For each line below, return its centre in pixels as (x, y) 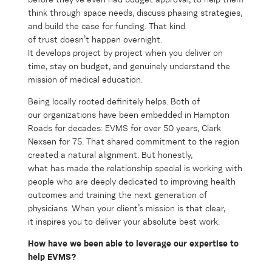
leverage (154, 244)
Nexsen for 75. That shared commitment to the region (134, 142)
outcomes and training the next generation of (117, 195)
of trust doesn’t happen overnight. (95, 40)
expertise (209, 244)
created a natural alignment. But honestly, (110, 155)
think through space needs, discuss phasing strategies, (135, 13)
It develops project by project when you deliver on (125, 53)
